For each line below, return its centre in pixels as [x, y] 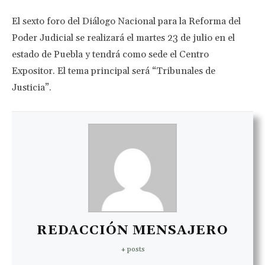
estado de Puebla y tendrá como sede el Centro [110, 54]
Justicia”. [32, 88]
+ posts [132, 249]
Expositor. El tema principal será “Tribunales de [114, 71]
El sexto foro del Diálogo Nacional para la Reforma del [126, 21]
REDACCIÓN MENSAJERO [132, 231]
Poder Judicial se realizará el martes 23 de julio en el [123, 38]
